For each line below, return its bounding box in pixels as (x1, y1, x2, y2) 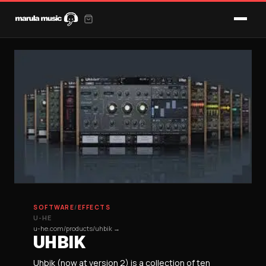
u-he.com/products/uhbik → (33, 224, 120, 233)
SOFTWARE (33, 203, 74, 211)
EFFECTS (77, 203, 110, 211)
